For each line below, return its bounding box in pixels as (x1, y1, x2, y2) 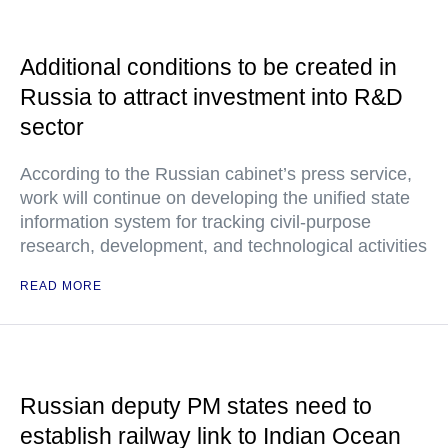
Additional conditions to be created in (20, 54, 397, 80)
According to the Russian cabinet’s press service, (20, 164, 412, 184)
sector (20, 114, 84, 140)
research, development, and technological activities (20, 236, 427, 256)
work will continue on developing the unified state (20, 188, 410, 208)
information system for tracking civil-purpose (20, 212, 371, 232)
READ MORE (20, 279, 102, 293)
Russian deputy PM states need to (20, 393, 372, 419)
